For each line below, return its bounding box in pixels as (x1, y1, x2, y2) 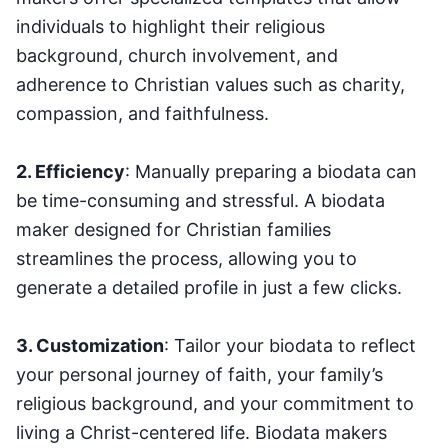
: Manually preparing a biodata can (125, 160, 417, 182)
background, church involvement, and (16, 44, 338, 66)
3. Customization (16, 334, 164, 356)
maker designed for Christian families (16, 218, 331, 240)
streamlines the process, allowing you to (16, 247, 357, 269)
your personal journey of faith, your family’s (16, 363, 383, 385)
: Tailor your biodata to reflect (164, 334, 416, 356)
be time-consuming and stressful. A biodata (16, 189, 385, 211)
